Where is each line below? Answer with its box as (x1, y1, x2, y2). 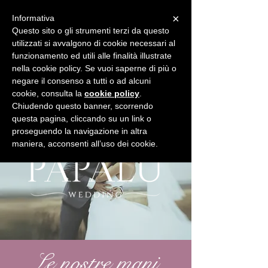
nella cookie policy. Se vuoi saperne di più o (12, 63, 176, 73)
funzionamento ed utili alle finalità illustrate (12, 51, 172, 60)
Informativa (12, 13, 54, 23)
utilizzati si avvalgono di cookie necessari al (12, 38, 175, 48)
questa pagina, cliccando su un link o (12, 114, 151, 123)
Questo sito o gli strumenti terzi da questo (12, 26, 169, 35)
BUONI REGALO (26, 80, 89, 92)
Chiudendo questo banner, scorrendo (12, 101, 153, 111)
